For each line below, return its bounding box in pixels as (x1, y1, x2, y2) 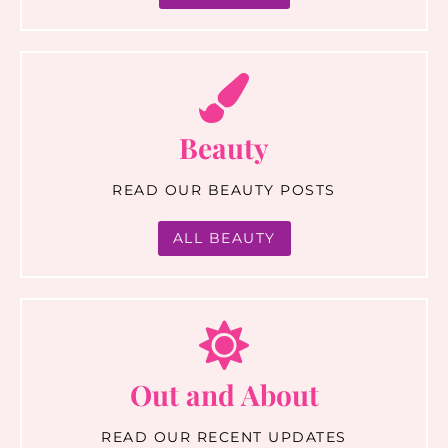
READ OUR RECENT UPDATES (101, 427, 347, 446)
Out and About (129, 375, 319, 413)
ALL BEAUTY (172, 228, 276, 247)
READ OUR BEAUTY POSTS (112, 180, 336, 199)
